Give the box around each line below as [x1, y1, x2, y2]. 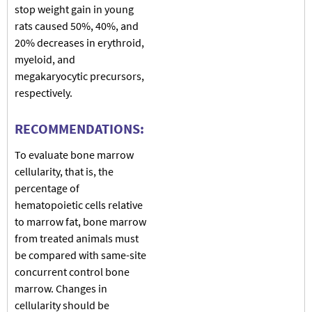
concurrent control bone [15, 264, 130, 279]
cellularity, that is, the [15, 164, 114, 178]
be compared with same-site [15, 247, 146, 262]
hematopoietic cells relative [15, 197, 143, 212]
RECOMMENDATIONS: [15, 119, 144, 137]
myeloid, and [15, 52, 75, 66]
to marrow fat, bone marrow [15, 214, 146, 228]
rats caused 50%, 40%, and [15, 18, 139, 33]
